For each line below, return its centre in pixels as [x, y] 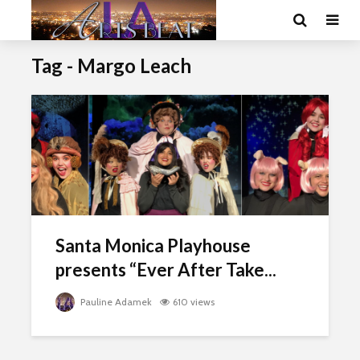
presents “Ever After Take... [166, 270]
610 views [194, 302]
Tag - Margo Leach [111, 65]
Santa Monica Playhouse [153, 245]
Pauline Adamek [115, 302]
